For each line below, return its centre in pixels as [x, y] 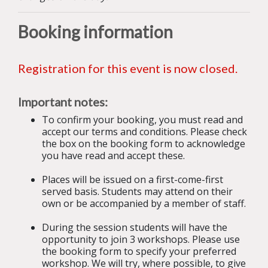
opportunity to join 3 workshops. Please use [141, 240]
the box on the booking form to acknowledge [144, 144]
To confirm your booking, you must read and [142, 120]
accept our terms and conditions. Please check [144, 132]
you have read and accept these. [115, 156]
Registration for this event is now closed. [128, 68]
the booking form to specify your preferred [139, 252]
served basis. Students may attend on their [137, 192]
